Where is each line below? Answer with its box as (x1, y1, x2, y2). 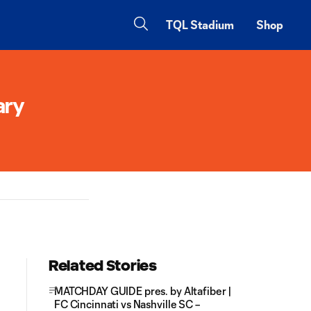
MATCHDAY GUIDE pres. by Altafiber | (54, 285, 233, 297)
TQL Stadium (166, 18, 234, 31)
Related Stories (49, 258, 157, 274)
